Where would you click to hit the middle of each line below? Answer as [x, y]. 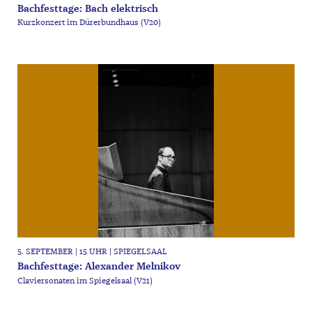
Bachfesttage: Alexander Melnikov [99, 266]
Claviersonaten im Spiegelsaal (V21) [85, 281]
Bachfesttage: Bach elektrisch [87, 8]
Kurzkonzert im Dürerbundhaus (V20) [89, 23]
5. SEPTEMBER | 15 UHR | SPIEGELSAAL [92, 251]
